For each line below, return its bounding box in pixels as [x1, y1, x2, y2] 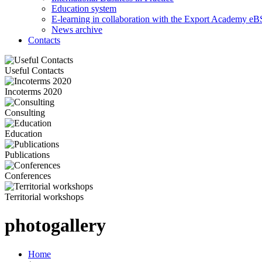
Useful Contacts [5, 65, 64, 75]
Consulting [5, 108, 45, 118]
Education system [51, 4, 116, 13]
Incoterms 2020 [5, 87, 62, 96]
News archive [51, 25, 102, 35]
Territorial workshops [5, 192, 84, 202]
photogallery [5, 215, 106, 236]
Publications [5, 150, 50, 160]
